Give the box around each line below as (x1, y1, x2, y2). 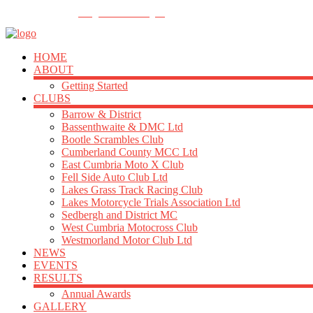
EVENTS (34, 259, 78, 271)
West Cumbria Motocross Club (61, 221, 198, 233)
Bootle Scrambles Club (61, 133, 163, 145)
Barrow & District (61, 108, 141, 120)
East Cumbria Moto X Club (61, 159, 184, 170)
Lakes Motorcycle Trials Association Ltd (61, 196, 240, 208)
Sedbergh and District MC (61, 209, 177, 221)
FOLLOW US (6, 8, 56, 18)
